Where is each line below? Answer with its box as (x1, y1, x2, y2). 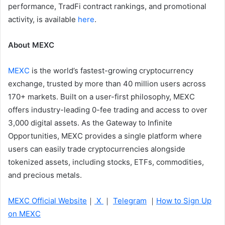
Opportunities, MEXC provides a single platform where (8, 131, 202, 141)
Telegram (113, 195, 147, 205)
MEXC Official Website (8, 195, 87, 205)
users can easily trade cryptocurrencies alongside (8, 144, 185, 154)
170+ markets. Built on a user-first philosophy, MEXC (8, 91, 195, 101)
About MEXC (8, 40, 54, 50)
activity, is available (8, 14, 78, 24)
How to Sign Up (156, 195, 211, 205)
